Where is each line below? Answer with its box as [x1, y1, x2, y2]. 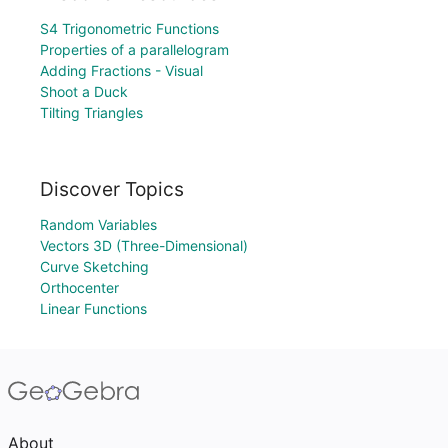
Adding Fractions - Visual [40, 62, 203, 80]
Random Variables [40, 216, 157, 233]
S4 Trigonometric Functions [40, 20, 219, 38]
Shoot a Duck [40, 83, 128, 101]
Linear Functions [40, 300, 147, 317]
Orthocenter [40, 279, 119, 296]
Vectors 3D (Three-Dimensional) [40, 237, 248, 254]
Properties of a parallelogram [40, 41, 229, 59]
